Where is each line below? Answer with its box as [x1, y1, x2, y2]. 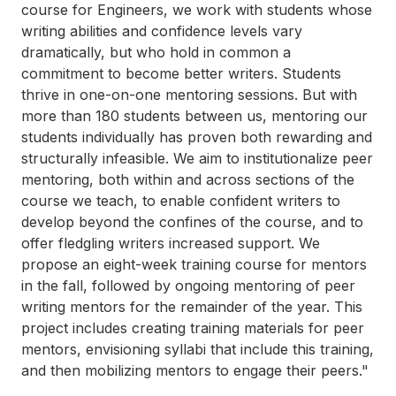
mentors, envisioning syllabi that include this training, [21, 340, 374, 358]
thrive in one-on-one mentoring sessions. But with [21, 86, 357, 103]
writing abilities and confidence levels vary [21, 22, 302, 40]
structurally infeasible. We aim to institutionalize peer [21, 149, 373, 167]
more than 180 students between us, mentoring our [21, 107, 368, 125]
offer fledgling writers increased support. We [21, 234, 320, 252]
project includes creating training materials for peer [21, 319, 364, 337]
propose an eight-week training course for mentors [21, 255, 367, 273]
